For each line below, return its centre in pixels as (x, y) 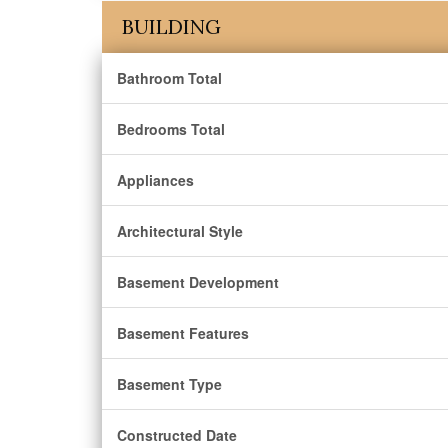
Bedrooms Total (171, 129)
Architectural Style (180, 231)
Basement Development (198, 282)
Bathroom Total (169, 78)
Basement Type (169, 384)
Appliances (155, 180)
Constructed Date (177, 435)
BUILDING (171, 26)
